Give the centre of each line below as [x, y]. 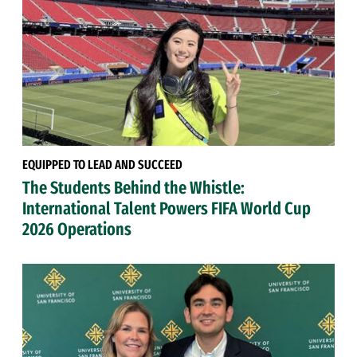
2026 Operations [77, 229]
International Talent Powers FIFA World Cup [167, 209]
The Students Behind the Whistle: [133, 188]
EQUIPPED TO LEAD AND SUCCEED [102, 165]
